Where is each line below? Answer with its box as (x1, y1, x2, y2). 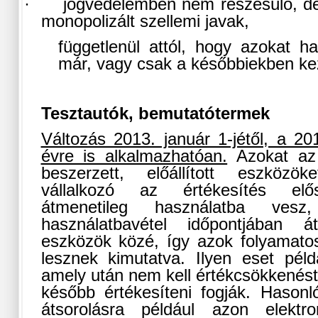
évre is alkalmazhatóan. (40, 147, 228, 166)
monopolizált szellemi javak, (40, 12, 249, 31)
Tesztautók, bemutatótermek (40, 104, 270, 124)
